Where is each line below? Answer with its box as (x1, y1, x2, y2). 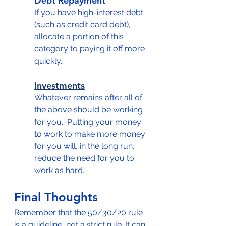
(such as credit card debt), (34, 20, 133, 29)
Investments (34, 80, 85, 91)
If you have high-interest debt (34, 8, 145, 17)
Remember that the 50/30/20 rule (14, 208, 145, 217)
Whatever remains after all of (34, 93, 144, 102)
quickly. (34, 56, 62, 66)
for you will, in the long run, (34, 141, 137, 151)
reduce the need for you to (34, 153, 136, 163)
